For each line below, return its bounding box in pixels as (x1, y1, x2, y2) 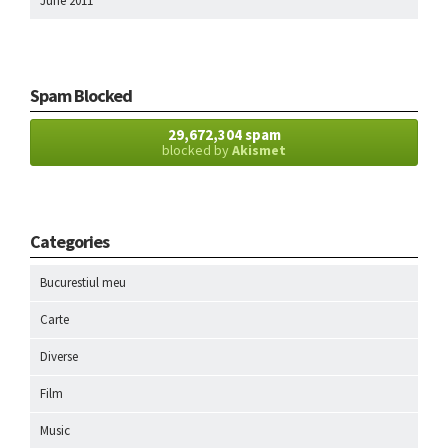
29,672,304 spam (167, 124, 281, 144)
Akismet (232, 140, 286, 159)
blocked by (162, 140, 232, 159)
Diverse (40, 347, 78, 365)
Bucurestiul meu (40, 273, 126, 291)
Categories (30, 229, 109, 253)
